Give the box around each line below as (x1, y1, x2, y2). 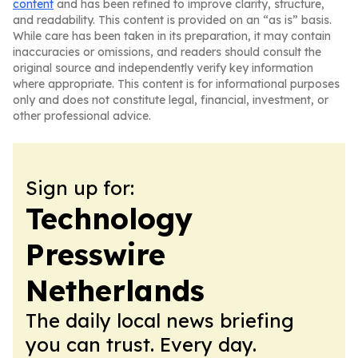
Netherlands (26, 272, 205, 308)
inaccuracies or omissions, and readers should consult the (13, 45, 321, 59)
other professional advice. (13, 109, 151, 123)
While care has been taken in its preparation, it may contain (13, 29, 331, 43)
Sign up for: (26, 176, 134, 200)
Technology (26, 201, 193, 237)
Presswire (26, 237, 165, 272)
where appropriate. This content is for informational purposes (13, 77, 340, 91)
